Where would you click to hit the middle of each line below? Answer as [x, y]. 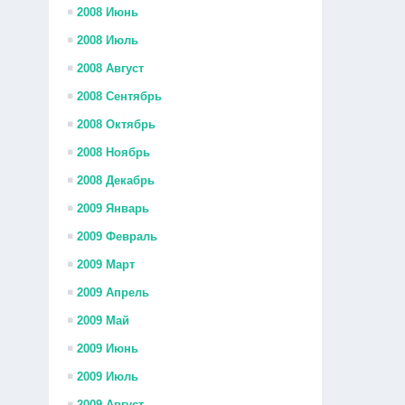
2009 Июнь [108, 348]
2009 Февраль [118, 236]
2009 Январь [113, 208]
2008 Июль [108, 40]
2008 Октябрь [117, 124]
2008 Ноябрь [114, 152]
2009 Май [104, 320]
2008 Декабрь [116, 180]
